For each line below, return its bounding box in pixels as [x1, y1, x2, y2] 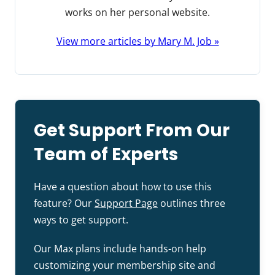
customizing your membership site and [34, 258, 215, 272]
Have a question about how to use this [34, 179, 212, 193]
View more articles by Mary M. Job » [56, 34, 219, 48]
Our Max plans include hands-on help [34, 241, 206, 255]
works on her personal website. [65, 5, 210, 19]
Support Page [95, 196, 158, 210]
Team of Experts [34, 142, 178, 166]
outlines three [158, 196, 225, 210]
